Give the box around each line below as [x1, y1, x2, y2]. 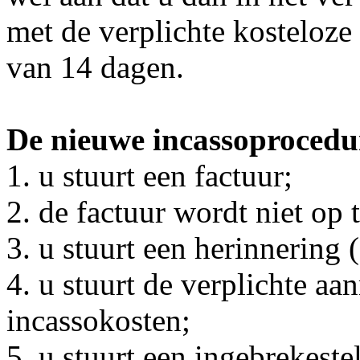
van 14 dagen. [6, 50, 184, 84]
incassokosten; [6, 303, 190, 337]
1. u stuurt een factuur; [6, 158, 292, 193]
